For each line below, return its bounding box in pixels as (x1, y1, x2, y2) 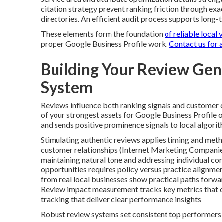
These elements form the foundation (41, 29, 165, 38)
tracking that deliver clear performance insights (41, 194, 201, 204)
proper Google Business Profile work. (41, 39, 169, 48)
